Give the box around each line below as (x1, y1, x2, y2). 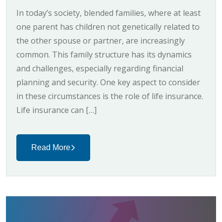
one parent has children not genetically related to (16, 21, 200, 32)
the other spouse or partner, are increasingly (16, 35, 185, 46)
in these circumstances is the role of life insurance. (16, 90, 203, 102)
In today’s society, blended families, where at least (16, 7, 201, 18)
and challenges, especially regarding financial (16, 62, 183, 74)
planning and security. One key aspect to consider (16, 76, 200, 88)
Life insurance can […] (16, 104, 97, 115)
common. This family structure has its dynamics (16, 49, 192, 60)
